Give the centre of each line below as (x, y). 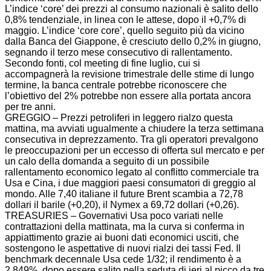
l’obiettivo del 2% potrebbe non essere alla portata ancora (128, 96)
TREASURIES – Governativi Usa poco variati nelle (114, 216)
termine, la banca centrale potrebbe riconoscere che (116, 85)
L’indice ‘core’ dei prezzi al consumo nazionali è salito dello (132, 9)
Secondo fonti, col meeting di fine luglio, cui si (103, 63)
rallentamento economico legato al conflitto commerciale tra (132, 172)
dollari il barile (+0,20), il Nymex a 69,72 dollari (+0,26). (122, 205)
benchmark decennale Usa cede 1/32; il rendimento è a (123, 259)
